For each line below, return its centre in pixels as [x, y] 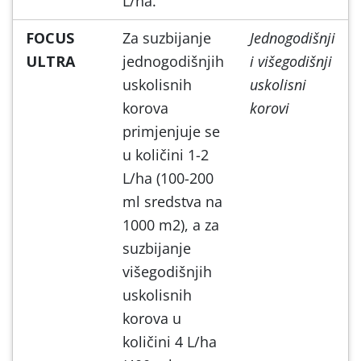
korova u [152, 318]
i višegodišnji [291, 61]
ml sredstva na [172, 201]
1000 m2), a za [171, 224]
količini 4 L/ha [170, 341]
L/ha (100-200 [168, 178]
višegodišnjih [167, 271]
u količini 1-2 [166, 154]
